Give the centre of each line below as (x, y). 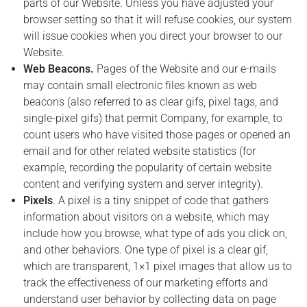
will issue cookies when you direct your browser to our (153, 36)
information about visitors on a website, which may (147, 217)
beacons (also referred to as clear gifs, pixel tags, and (151, 102)
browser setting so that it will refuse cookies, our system (158, 20)
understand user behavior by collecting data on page (150, 299)
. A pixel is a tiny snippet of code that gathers (161, 200)
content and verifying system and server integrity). (144, 184)
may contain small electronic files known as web (140, 85)
